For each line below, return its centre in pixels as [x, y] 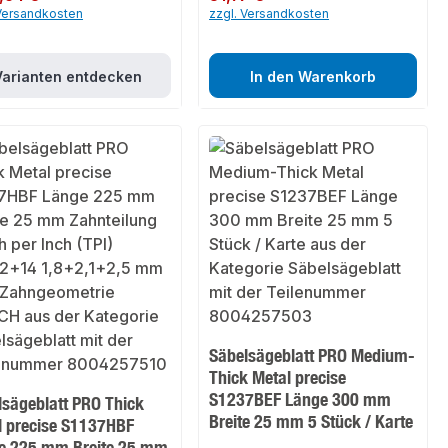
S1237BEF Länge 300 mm [300, 399]
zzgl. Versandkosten [269, 14]
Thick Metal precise [278, 377]
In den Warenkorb [313, 77]
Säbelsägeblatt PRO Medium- [312, 355]
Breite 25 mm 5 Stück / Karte [311, 421]
